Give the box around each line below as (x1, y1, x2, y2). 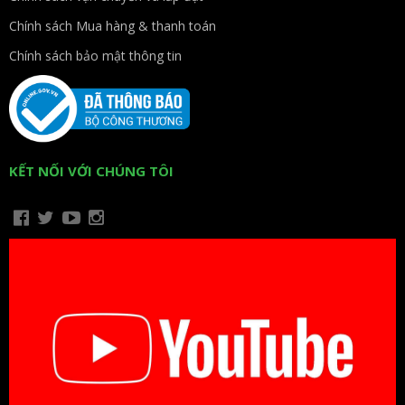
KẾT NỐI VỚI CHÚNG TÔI (9, 162, 174, 181)
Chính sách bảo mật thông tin (9, 46, 182, 64)
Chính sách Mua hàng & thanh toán (9, 16, 216, 34)
